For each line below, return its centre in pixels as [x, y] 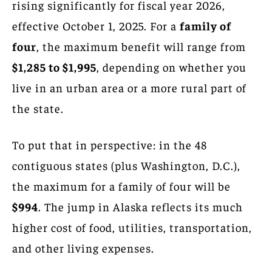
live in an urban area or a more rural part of [129, 87]
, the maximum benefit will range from [141, 46]
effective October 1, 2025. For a [96, 25]
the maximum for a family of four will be [121, 185]
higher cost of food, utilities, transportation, [132, 227]
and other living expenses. [83, 247]
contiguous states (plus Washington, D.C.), [126, 165]
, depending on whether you [172, 66]
